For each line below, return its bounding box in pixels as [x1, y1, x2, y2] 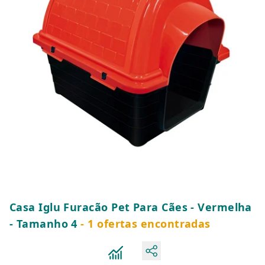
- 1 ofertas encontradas [77, 216, 211, 231]
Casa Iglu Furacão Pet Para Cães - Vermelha [9, 200, 252, 214]
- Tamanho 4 [9, 216, 77, 231]
